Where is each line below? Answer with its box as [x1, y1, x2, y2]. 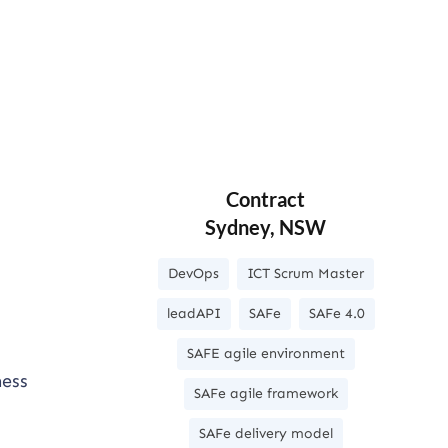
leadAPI [166, 305, 221, 323]
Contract [226, 187, 306, 212]
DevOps [167, 265, 219, 283]
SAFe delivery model [198, 425, 333, 443]
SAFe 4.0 [308, 305, 365, 323]
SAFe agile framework [193, 385, 338, 403]
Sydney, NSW [205, 215, 327, 240]
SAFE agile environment [186, 345, 345, 363]
